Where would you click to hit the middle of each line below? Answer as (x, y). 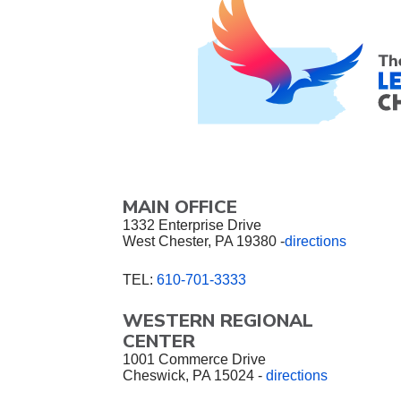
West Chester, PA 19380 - (204, 241)
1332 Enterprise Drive (192, 225)
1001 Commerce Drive (194, 359)
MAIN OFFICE (180, 206)
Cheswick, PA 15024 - (192, 375)
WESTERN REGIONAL (218, 320)
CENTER (159, 341)
